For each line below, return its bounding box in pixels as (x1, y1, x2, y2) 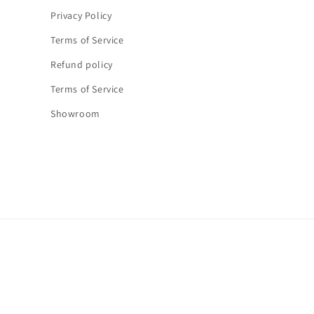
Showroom (50, 107, 100, 120)
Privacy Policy (50, 9, 112, 22)
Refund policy (50, 58, 113, 71)
